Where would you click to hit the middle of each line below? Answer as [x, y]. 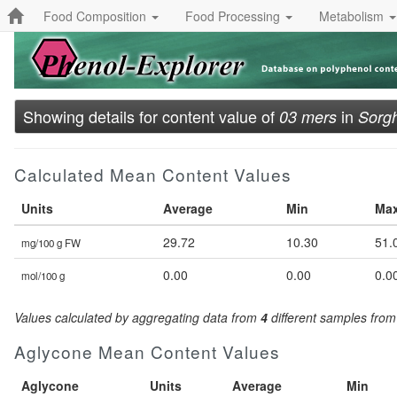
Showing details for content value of [151, 116]
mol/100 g [43, 276]
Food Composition [97, 16]
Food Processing [234, 16]
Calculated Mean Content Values [153, 174]
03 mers [308, 117]
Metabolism [353, 16]
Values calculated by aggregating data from [137, 317]
